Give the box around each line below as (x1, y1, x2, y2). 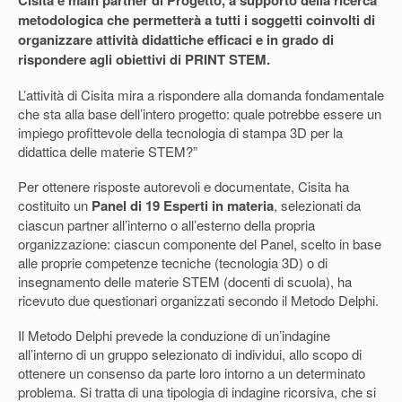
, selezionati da (274, 195, 361, 214)
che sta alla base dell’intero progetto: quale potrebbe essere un (18, 103, 381, 123)
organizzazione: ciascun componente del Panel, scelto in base (18, 233, 381, 253)
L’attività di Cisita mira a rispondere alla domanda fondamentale (18, 84, 384, 104)
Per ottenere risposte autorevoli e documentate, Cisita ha (18, 176, 349, 196)
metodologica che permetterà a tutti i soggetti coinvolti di (18, 9, 375, 30)
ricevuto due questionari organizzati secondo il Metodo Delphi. (18, 290, 379, 310)
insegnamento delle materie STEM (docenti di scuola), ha (18, 271, 352, 291)
